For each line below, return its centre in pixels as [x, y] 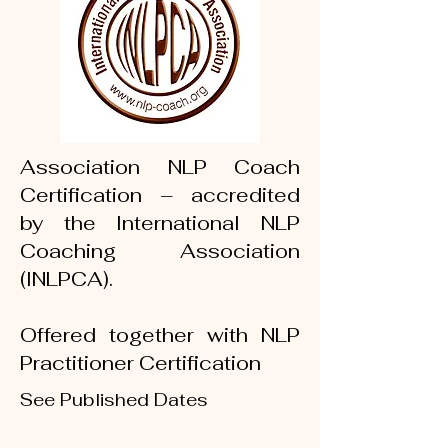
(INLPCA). [66, 279]
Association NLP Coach [160, 167]
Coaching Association [160, 251]
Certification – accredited [160, 195]
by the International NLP [160, 223]
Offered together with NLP [160, 335]
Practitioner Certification [140, 363]
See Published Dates [114, 399]
